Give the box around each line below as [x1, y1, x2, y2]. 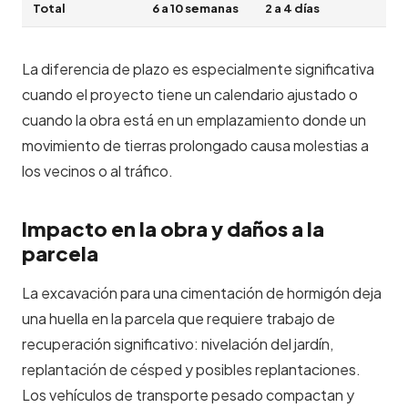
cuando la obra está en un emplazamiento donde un [22, 110, 366, 129]
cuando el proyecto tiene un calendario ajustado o [22, 85, 358, 104]
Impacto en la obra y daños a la [22, 216, 324, 241]
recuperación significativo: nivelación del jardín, [22, 334, 333, 353]
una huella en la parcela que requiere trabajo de [22, 309, 335, 328]
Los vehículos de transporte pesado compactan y [22, 385, 354, 404]
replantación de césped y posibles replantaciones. [22, 360, 361, 379]
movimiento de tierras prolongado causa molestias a [22, 136, 369, 155]
